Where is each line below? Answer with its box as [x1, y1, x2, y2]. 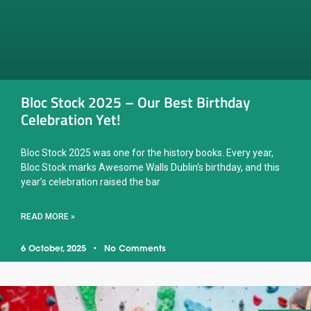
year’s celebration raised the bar [21, 176, 160, 187]
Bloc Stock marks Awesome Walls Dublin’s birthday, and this [21, 161, 280, 173]
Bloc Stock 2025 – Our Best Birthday [21, 90, 250, 113]
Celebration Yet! [21, 108, 121, 131]
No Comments [101, 244, 166, 253]
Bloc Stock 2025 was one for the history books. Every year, [21, 146, 274, 158]
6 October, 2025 [21, 244, 89, 253]
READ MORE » [21, 211, 75, 221]
